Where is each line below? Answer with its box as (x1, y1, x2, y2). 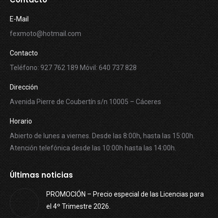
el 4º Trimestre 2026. (46, 202, 110, 211)
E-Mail (10, 15, 29, 23)
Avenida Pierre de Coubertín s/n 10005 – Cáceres (10, 98, 161, 106)
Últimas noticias (10, 170, 73, 181)
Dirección (10, 83, 38, 91)
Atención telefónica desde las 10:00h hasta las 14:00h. (10, 144, 176, 152)
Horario (10, 117, 32, 126)
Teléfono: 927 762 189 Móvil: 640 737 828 (10, 64, 137, 72)
